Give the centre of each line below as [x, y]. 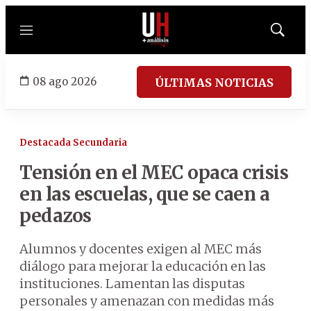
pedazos [56, 216]
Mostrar [292, 34]
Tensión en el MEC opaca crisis [154, 173]
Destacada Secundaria [73, 143]
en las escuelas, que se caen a [144, 194]
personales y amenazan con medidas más [147, 301]
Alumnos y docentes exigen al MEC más [141, 249]
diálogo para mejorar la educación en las [143, 266]
